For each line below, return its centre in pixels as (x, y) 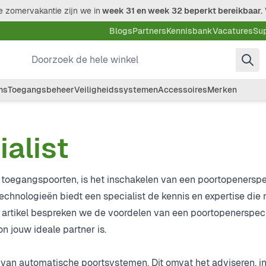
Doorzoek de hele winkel (84, 54)
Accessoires (183, 90)
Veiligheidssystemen (116, 90)
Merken (222, 90)
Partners (149, 31)
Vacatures (233, 31)
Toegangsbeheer (41, 90)
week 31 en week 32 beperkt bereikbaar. (181, 11)
